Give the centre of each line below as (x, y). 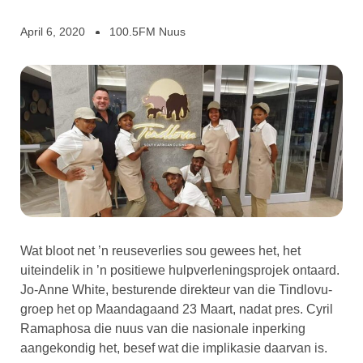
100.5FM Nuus (147, 32)
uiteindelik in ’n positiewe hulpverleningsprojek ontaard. (180, 271)
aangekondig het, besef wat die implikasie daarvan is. (174, 348)
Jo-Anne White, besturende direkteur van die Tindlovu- (176, 290)
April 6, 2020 (53, 32)
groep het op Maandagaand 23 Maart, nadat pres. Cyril (177, 310)
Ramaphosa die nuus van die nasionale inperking (163, 329)
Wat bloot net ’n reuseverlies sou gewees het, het (160, 251)
